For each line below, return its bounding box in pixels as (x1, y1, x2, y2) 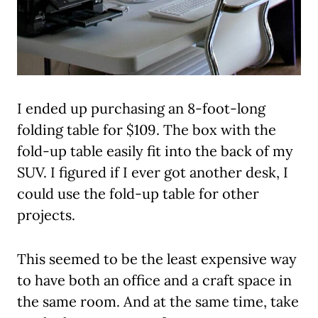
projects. (17, 206, 75, 224)
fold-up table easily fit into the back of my (17, 142, 293, 160)
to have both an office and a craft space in (17, 271, 292, 290)
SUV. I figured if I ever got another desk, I (17, 163, 288, 182)
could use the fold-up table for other (17, 185, 259, 203)
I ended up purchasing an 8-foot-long (17, 99, 265, 118)
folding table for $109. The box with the (17, 121, 276, 139)
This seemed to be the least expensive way (17, 250, 297, 268)
